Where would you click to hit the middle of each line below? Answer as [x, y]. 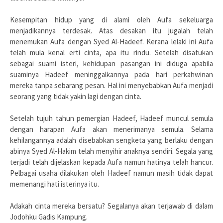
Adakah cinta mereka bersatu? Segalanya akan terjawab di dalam [111, 206]
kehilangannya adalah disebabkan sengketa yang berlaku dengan [111, 140]
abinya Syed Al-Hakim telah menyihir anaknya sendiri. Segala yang [111, 151]
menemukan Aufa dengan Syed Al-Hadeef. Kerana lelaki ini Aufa [111, 42]
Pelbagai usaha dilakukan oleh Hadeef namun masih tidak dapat [111, 173]
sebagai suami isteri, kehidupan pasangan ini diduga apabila [111, 63]
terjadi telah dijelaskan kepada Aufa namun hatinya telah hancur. [111, 162]
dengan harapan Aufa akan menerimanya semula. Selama [111, 129]
